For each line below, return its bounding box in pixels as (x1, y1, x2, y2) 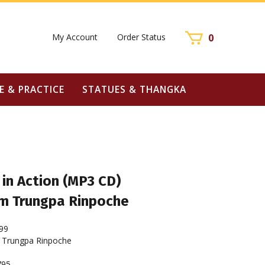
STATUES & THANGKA (82, 83, 186, 96)
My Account (52, 31, 98, 43)
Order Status (117, 31, 166, 43)
